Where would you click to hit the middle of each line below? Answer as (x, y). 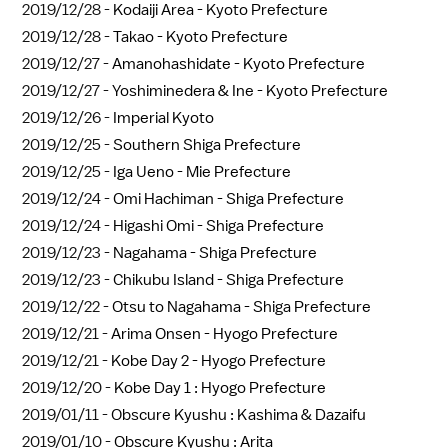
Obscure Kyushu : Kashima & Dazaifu (238, 414)
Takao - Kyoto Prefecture (200, 36)
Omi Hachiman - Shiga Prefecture (228, 198)
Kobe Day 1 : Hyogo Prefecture (220, 387)
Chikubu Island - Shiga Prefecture (228, 279)
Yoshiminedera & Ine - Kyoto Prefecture (250, 90)
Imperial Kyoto (163, 117)
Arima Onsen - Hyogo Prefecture (224, 333)
